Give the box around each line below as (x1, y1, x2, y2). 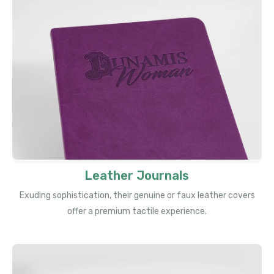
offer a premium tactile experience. (67, 206, 207, 217)
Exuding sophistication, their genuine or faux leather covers (19, 190, 255, 201)
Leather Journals (85, 168, 189, 183)
